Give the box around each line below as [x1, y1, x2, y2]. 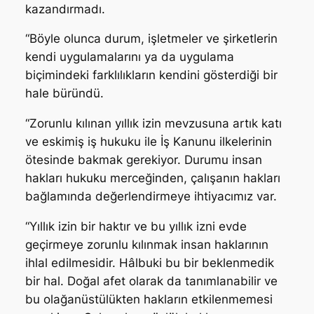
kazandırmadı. [25, 1, 105, 16]
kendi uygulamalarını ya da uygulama [25, 50, 234, 64]
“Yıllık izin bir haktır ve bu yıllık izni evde [25, 219, 247, 234]
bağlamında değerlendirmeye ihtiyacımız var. [25, 189, 277, 204]
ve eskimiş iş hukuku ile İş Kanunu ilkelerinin [25, 135, 272, 149]
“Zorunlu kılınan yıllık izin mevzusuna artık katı [25, 116, 282, 131]
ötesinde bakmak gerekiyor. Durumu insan [25, 153, 262, 168]
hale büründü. [25, 86, 104, 101]
